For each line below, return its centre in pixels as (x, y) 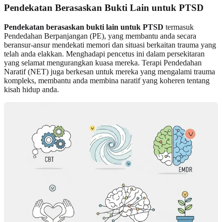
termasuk (179, 27)
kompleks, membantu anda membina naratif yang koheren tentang (107, 81)
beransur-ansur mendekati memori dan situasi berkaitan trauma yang (110, 45)
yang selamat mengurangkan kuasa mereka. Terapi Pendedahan (103, 63)
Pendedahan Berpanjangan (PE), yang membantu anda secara (100, 36)
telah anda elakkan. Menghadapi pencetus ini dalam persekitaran (104, 54)
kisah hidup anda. (31, 90)
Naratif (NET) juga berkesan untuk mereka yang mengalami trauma (110, 72)
